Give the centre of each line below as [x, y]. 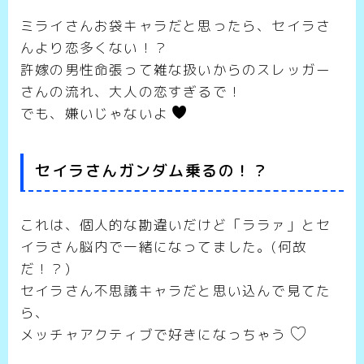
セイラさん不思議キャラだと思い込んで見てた [176, 291]
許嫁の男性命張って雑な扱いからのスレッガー [176, 69]
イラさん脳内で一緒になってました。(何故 [164, 247]
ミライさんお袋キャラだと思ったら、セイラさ [176, 25]
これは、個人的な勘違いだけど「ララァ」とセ [176, 225]
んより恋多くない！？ [94, 47]
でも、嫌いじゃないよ [97, 113]
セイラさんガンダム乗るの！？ [152, 171]
